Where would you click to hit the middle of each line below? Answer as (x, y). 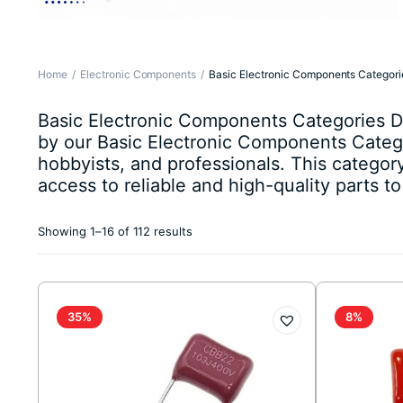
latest (208, 265)
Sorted (211, 231)
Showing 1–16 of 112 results (116, 232)
